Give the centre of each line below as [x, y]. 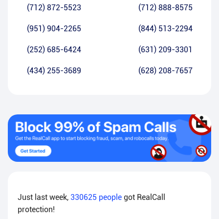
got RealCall [144, 197]
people [110, 197]
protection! [36, 210]
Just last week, [44, 197]
